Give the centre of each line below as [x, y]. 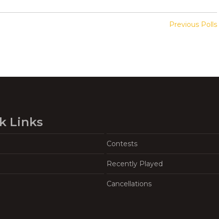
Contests [122, 144]
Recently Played [135, 164]
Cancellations [129, 184]
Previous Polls [193, 25]
